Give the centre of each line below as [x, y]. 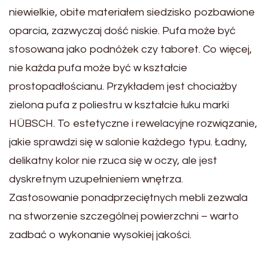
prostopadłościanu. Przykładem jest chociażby [123, 87]
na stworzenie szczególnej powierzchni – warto [124, 217]
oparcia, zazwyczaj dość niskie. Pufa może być [122, 31]
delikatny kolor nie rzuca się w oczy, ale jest [113, 161]
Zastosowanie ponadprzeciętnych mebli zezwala [128, 198]
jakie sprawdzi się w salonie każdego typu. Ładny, [128, 142]
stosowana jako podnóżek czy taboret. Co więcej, [130, 50]
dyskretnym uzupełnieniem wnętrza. [96, 179]
